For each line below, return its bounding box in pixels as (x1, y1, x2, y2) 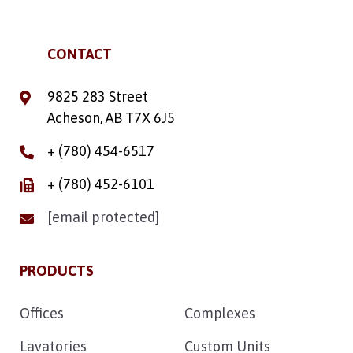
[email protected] (47, 208, 159, 225)
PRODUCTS (20, 262, 94, 279)
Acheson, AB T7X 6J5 (47, 109, 175, 126)
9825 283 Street (47, 87, 148, 105)
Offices (20, 304, 64, 321)
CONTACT (47, 45, 112, 62)
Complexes (184, 304, 255, 321)
